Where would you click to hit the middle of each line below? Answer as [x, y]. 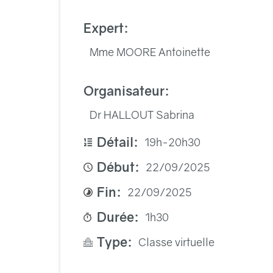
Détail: [118, 142]
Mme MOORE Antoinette [150, 52]
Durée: [118, 217]
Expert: [106, 28]
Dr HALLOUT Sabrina [142, 115]
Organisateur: [127, 91]
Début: [119, 167]
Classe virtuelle [177, 242]
